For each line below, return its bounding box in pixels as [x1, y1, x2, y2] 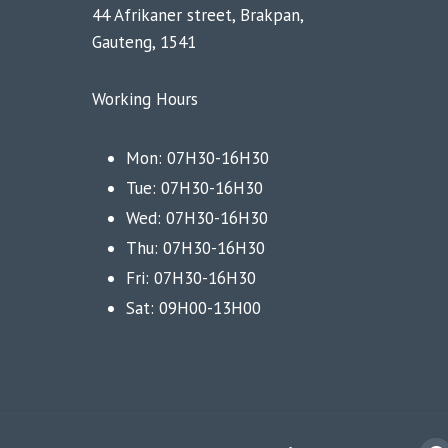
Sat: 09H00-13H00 [125, 297, 261, 320]
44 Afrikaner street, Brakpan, [91, 4, 303, 27]
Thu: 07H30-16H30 [125, 237, 265, 260]
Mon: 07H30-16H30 [125, 147, 269, 170]
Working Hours [91, 88, 198, 111]
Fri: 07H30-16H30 [125, 267, 256, 290]
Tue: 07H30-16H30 [125, 177, 263, 200]
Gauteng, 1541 [91, 31, 196, 54]
